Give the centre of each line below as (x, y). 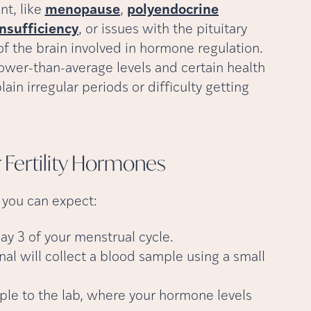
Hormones (118, 162)
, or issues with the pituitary (162, 30)
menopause (82, 10)
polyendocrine (173, 10)
